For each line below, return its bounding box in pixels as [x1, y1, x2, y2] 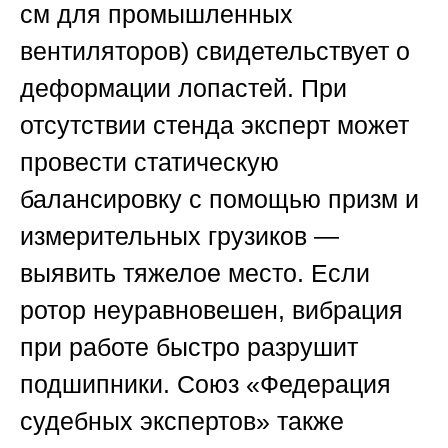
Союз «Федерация [177, 370, 391, 399]
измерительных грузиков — [20, 222, 339, 251]
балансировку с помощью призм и [20, 185, 419, 214]
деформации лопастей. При [20, 74, 347, 103]
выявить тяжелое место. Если [20, 259, 370, 288]
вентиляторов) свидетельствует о [20, 37, 410, 66]
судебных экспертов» [20, 407, 270, 436]
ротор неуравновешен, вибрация [20, 296, 403, 325]
